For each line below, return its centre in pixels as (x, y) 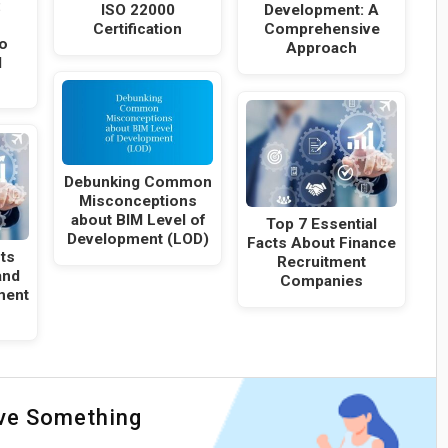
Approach (322, 48)
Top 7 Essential (322, 223)
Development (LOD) (137, 239)
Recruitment (322, 261)
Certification (138, 28)
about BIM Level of (137, 220)
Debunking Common (137, 182)
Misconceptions (137, 201)
